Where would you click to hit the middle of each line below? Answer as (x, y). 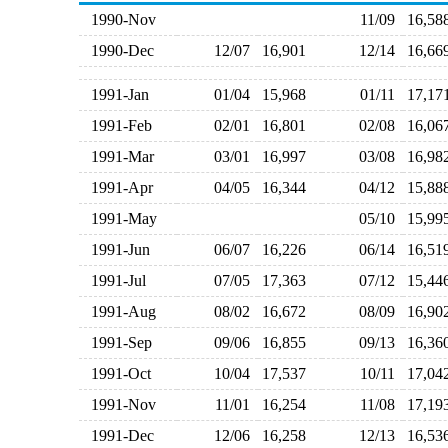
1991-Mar (118, 156)
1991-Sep (117, 342)
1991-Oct (116, 373)
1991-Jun (116, 249)
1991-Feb (117, 125)
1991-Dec (118, 435)
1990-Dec (118, 50)
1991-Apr (117, 187)
